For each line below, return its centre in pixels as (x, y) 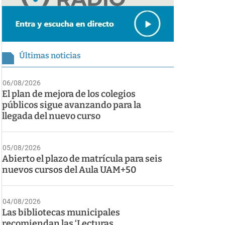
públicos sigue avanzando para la (72, 105)
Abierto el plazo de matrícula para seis (82, 159)
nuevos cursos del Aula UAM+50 (69, 170)
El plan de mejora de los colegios (69, 94)
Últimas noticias (50, 56)
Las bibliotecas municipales (61, 213)
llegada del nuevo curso (51, 116)
